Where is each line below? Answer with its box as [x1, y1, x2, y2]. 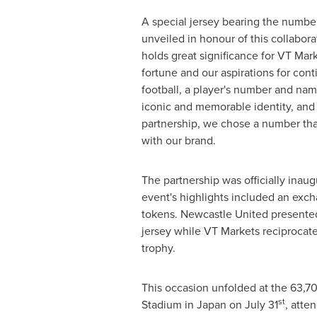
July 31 [244, 296, 278, 313]
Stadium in [141, 296, 197, 313]
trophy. [141, 240, 175, 256]
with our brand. [141, 132, 216, 149]
